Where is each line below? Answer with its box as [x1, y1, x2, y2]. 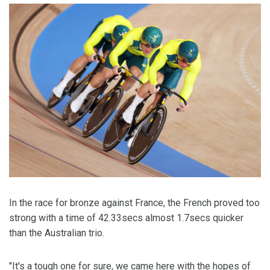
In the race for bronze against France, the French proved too [9, 196, 260, 209]
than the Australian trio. [9, 227, 104, 239]
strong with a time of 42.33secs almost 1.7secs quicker [9, 212, 243, 224]
